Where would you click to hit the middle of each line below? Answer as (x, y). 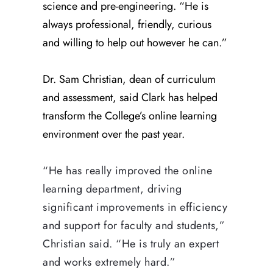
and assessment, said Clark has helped (130, 97)
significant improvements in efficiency (135, 207)
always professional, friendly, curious (127, 24)
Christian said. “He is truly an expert (131, 243)
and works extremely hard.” (109, 262)
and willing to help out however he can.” (135, 42)
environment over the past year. (114, 134)
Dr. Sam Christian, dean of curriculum (129, 79)
